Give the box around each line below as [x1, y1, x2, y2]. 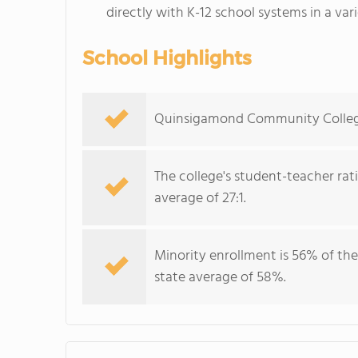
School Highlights [82, 46, 252, 70]
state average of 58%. [154, 266, 286, 289]
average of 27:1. [154, 187, 246, 210]
